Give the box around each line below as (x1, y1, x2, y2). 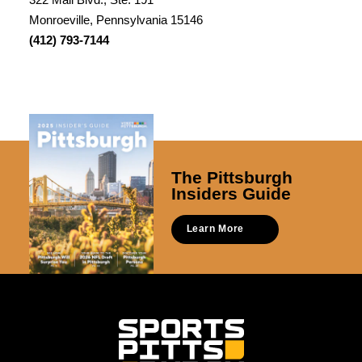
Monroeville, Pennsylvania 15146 (29, 13, 203, 27)
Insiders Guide (170, 184, 291, 204)
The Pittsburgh (170, 168, 293, 187)
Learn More (186, 223, 244, 235)
